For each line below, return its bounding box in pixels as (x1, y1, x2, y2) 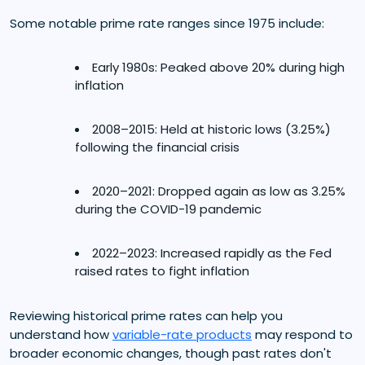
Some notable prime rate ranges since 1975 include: (10, 14, 324, 32)
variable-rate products (112, 325, 252, 343)
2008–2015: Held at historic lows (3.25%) (92, 120, 331, 138)
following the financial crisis (75, 138, 240, 156)
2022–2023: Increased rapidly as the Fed (92, 244, 332, 262)
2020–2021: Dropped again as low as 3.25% (92, 182, 345, 200)
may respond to (252, 325, 353, 343)
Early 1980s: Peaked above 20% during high (92, 58, 345, 76)
